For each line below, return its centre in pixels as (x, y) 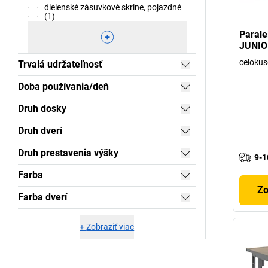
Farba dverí (42, 197)
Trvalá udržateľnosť (60, 64)
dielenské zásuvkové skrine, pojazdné (113, 7)
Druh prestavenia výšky (68, 153)
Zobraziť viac (110, 227)
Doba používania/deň (63, 86)
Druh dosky (42, 109)
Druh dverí (40, 131)
